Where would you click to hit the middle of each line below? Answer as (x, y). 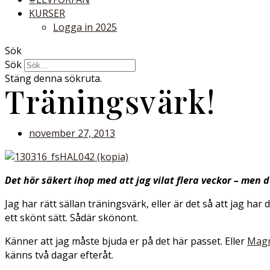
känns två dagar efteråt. (59, 255)
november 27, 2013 (72, 133)
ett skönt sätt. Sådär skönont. (71, 218)
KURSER (47, 13)
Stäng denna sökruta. (53, 78)
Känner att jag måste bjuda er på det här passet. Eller (126, 241)
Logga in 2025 (85, 27)
